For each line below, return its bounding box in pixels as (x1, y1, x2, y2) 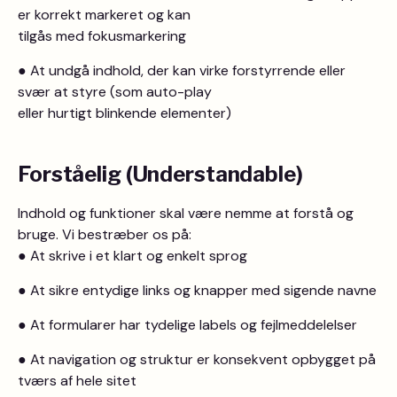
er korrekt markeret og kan (18, 5, 191, 24)
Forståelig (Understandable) (18, 161, 303, 187)
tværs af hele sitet (18, 371, 136, 390)
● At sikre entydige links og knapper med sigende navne (18, 281, 377, 300)
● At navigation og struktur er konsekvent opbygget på (18, 350, 376, 369)
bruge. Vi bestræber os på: (18, 225, 191, 244)
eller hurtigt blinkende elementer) (18, 104, 231, 122)
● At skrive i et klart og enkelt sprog (18, 246, 247, 265)
